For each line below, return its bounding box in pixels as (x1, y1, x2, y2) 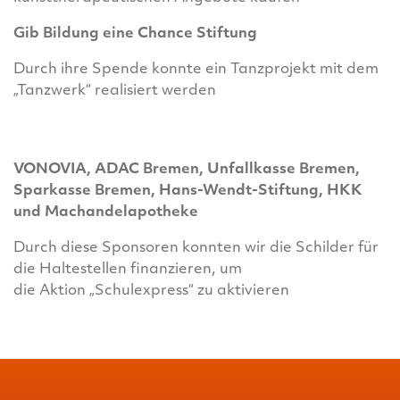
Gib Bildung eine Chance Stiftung (13, 27, 257, 41)
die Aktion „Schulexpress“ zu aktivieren (13, 284, 289, 298)
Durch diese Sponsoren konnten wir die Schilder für (13, 241, 379, 255)
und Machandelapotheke (13, 205, 198, 220)
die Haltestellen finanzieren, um (13, 262, 242, 277)
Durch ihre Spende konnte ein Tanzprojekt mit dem (13, 62, 379, 77)
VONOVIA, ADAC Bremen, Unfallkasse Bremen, (13, 162, 360, 177)
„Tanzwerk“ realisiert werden (13, 84, 216, 98)
